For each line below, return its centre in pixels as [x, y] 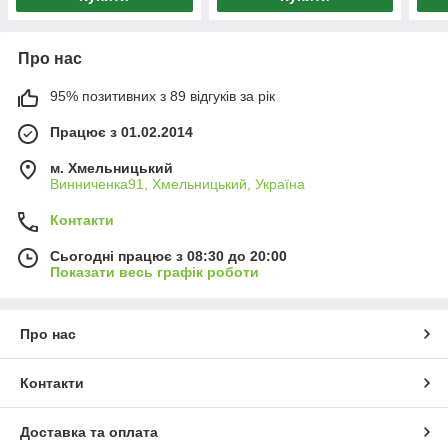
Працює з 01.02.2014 [121, 131]
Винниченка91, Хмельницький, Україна [177, 183]
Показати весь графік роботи [154, 271]
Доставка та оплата [89, 431]
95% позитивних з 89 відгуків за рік [162, 95]
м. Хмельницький [111, 167]
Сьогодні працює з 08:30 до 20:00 [168, 255]
